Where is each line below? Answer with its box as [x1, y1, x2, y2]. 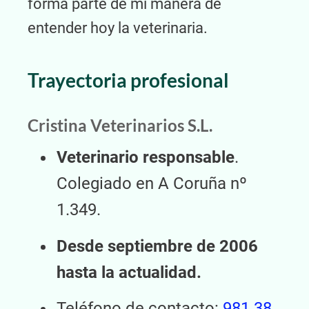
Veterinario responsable [57, 148, 235, 168]
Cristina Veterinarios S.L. [28, 115, 212, 136]
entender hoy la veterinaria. [28, 19, 208, 37]
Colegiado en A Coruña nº [57, 174, 247, 194]
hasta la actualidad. [57, 262, 201, 282]
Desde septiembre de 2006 [57, 236, 258, 256]
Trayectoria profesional [28, 68, 229, 92]
